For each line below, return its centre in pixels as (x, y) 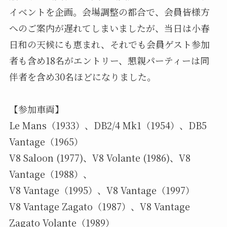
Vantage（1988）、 (50, 174)
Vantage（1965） (46, 142)
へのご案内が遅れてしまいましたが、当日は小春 (109, 28)
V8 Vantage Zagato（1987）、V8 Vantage (99, 206)
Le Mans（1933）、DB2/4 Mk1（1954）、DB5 (108, 125)
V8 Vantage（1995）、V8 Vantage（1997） (102, 190)
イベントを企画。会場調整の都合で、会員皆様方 (109, 12)
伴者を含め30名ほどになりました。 (82, 77)
